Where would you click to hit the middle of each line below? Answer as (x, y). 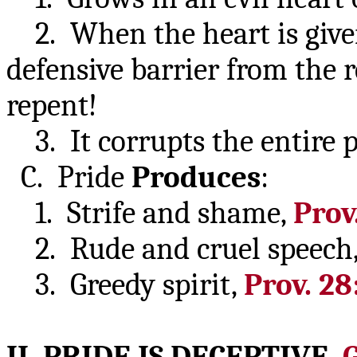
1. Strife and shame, (150, 213)
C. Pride (69, 177)
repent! (52, 106)
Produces (196, 177)
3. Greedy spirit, (125, 285)
